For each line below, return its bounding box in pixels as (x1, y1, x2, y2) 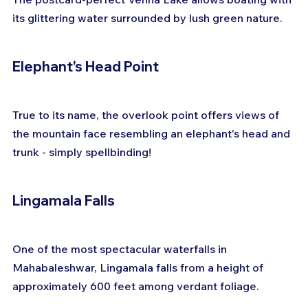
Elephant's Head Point (12, 58, 159, 76)
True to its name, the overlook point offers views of (12, 108, 282, 122)
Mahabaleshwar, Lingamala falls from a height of (12, 261, 266, 275)
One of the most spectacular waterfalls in (12, 242, 230, 256)
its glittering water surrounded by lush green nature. (12, 11, 283, 25)
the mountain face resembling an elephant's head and (12, 126, 293, 141)
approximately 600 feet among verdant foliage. (12, 279, 259, 294)
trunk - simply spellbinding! (12, 145, 151, 159)
